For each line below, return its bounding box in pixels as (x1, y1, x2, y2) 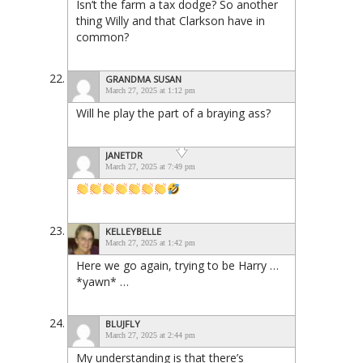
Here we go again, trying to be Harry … (76, 257, 279, 273)
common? (76, 28, 129, 45)
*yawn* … (76, 273, 129, 289)
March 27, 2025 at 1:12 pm (105, 85, 195, 95)
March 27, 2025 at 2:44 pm (105, 330, 195, 340)
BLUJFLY (105, 317, 140, 330)
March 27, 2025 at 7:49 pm (105, 161, 195, 171)
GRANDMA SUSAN (105, 72, 181, 85)
